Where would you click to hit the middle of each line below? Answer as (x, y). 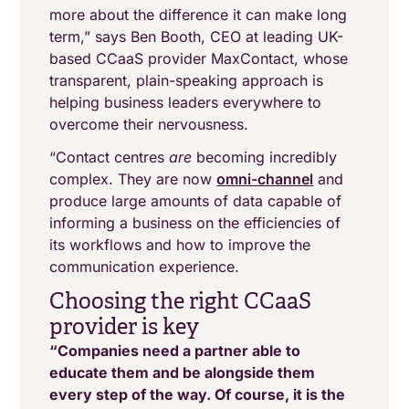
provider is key (125, 327)
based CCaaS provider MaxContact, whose (199, 58)
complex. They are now (133, 179)
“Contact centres (110, 157)
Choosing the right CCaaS (181, 301)
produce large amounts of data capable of (196, 201)
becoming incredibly (265, 157)
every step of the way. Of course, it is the (198, 394)
